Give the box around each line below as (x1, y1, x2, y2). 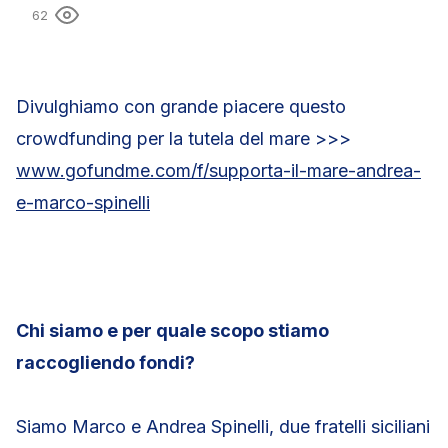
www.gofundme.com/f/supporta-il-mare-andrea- (16, 160, 421, 181)
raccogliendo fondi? (16, 352, 195, 373)
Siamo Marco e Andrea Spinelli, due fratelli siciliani (16, 416, 430, 437)
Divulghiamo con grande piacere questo (16, 96, 346, 117)
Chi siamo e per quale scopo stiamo (16, 320, 329, 341)
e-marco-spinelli (16, 192, 150, 213)
